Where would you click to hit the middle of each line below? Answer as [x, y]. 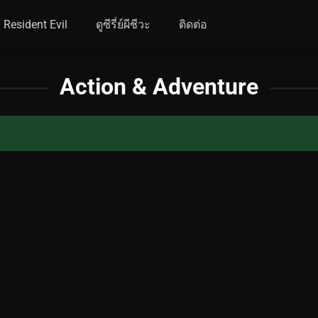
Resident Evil [36, 24]
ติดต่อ [193, 24]
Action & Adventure [159, 87]
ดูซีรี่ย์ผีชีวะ [124, 24]
